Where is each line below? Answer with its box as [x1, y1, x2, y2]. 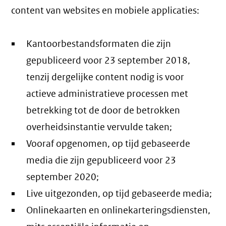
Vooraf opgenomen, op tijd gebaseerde [26, 138, 191, 150]
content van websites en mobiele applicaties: [11, 5, 200, 17]
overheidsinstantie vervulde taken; [26, 121, 173, 133]
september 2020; [26, 171, 99, 183]
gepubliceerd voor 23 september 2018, [26, 54, 191, 67]
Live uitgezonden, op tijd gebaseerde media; [26, 188, 212, 200]
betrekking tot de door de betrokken [26, 104, 181, 117]
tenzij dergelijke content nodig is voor [26, 71, 185, 83]
